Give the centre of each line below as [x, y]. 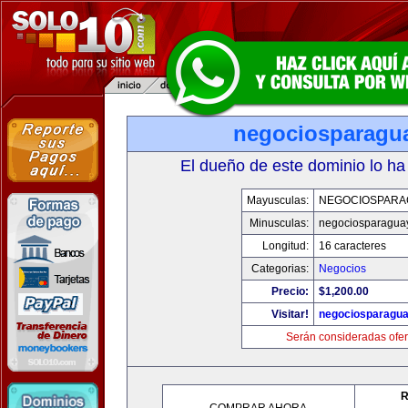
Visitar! [290, 314]
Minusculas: [279, 223]
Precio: [290, 291]
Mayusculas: [277, 200]
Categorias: [280, 269]
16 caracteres [352, 246]
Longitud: [285, 246]
